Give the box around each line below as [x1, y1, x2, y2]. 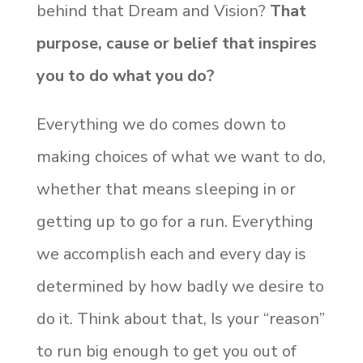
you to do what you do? [36, 65, 219, 88]
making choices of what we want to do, [36, 146, 326, 169]
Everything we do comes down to [36, 113, 286, 136]
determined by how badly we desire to [36, 275, 324, 298]
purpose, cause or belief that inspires [36, 32, 317, 55]
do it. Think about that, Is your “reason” [36, 308, 325, 331]
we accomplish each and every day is [36, 243, 306, 266]
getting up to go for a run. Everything [36, 211, 314, 233]
